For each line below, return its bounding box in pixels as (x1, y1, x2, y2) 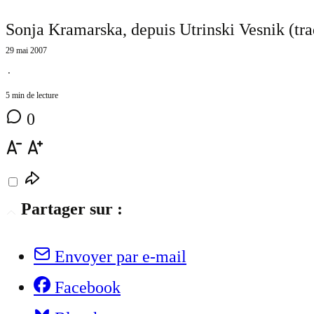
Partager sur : (21, 200, 123, 219)
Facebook (55, 278, 121, 297)
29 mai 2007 (6, 46, 47, 56)
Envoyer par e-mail (55, 247, 186, 266)
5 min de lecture (6, 90, 58, 101)
